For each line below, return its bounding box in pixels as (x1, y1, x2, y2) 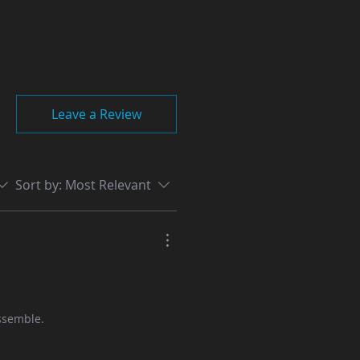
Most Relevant (65, 176, 151, 194)
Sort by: (15, 176, 62, 194)
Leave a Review (51, 105, 141, 124)
